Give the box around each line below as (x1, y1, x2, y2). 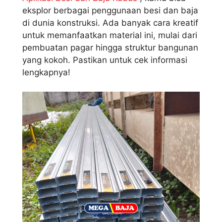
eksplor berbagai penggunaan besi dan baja (22, 5, 198, 16)
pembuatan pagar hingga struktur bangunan (22, 43, 198, 53)
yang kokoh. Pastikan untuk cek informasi (22, 55, 187, 65)
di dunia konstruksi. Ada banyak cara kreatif (22, 18, 198, 28)
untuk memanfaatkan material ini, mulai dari (22, 30, 197, 41)
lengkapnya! (22, 67, 70, 78)
